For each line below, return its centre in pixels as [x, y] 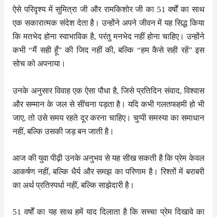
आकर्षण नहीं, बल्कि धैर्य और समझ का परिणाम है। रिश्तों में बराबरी [108, 171]
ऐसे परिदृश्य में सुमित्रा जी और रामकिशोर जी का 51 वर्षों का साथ [108, 10]
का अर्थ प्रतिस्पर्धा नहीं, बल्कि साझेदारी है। [74, 185]
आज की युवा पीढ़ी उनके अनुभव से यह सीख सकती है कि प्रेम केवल [108, 158]
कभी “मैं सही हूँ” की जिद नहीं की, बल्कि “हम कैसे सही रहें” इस [108, 50]
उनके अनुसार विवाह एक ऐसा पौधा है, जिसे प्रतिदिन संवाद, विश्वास [108, 91]
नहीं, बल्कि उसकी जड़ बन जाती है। [63, 131]
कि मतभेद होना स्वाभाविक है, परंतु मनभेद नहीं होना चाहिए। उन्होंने [108, 37]
